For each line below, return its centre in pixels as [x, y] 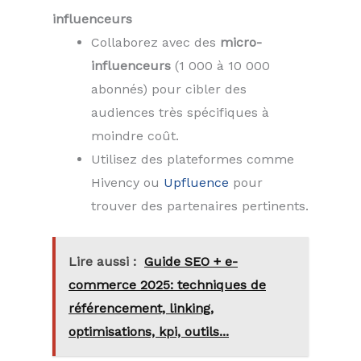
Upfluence [196, 182]
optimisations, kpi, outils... [149, 331]
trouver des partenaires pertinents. [200, 205]
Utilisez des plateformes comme [193, 159]
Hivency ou [127, 182]
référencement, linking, [141, 308]
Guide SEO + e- [191, 261]
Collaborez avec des [156, 42]
